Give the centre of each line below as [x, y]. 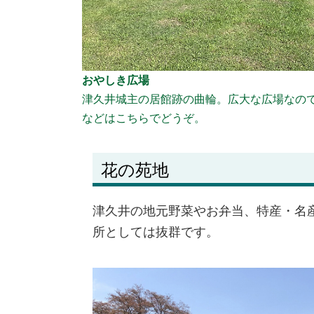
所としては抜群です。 [156, 232]
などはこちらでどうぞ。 [144, 118]
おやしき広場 [116, 81]
